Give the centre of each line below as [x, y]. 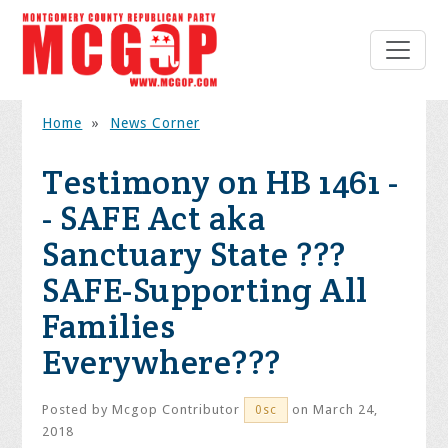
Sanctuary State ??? [194, 254]
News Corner [154, 123]
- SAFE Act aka [154, 218]
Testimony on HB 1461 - [220, 182]
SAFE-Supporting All [205, 290]
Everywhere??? [161, 362]
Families [109, 326]
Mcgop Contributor [176, 410]
